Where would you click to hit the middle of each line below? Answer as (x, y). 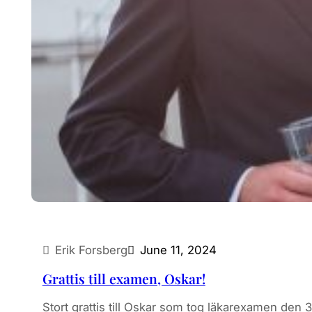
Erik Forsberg (91, 250)
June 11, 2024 (178, 250)
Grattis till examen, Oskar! (124, 279)
